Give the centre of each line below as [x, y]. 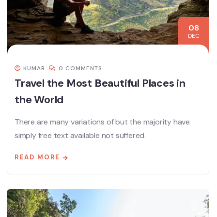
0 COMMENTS [80, 69]
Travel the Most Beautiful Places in [100, 83]
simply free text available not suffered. [80, 136]
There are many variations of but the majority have [102, 122]
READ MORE [37, 157]
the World [39, 100]
